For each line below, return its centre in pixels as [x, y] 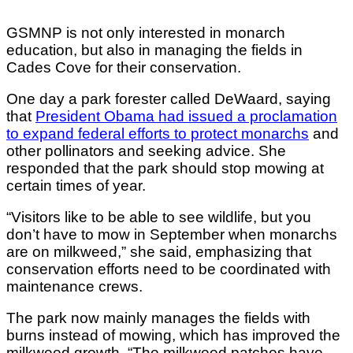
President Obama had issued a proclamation [186, 117]
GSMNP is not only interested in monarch [146, 33]
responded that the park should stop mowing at [165, 169]
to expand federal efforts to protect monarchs [158, 134]
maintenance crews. [76, 287]
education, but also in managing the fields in [154, 50]
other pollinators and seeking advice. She [146, 151]
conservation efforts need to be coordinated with [169, 269]
